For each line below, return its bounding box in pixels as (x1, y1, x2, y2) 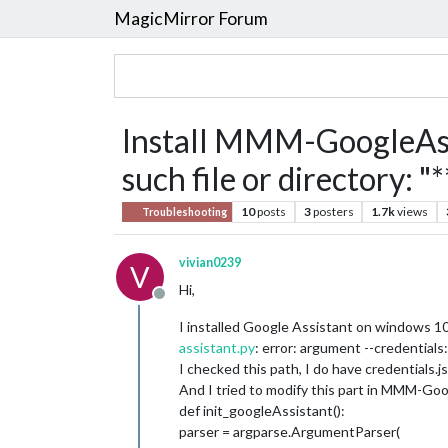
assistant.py (179, 339, 255, 356)
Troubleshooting (140, 206, 228, 218)
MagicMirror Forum (114, 7, 268, 29)
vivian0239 (179, 255, 241, 270)
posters (312, 204, 354, 219)
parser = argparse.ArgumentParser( (179, 423, 400, 440)
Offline (158, 294, 207, 313)
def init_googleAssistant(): (179, 402, 345, 419)
